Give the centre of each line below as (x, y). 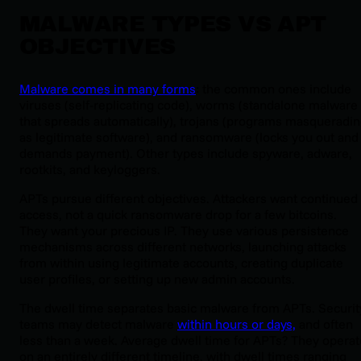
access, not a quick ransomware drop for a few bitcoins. (178, 215)
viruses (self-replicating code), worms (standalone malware (189, 105)
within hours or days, (237, 324)
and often (324, 324)
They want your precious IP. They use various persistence (184, 231)
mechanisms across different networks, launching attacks (183, 247)
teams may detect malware (98, 324)
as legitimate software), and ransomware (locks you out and (189, 137)
